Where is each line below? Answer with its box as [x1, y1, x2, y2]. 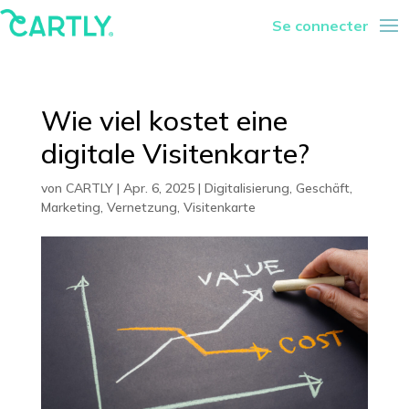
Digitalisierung [204, 180, 289, 196]
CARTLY [65, 180, 113, 196]
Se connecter [272, 16, 369, 35]
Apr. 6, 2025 [122, 180, 194, 196]
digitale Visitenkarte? [40, 136, 309, 171]
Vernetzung [106, 199, 177, 215]
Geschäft [295, 180, 350, 196]
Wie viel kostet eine [40, 103, 288, 138]
